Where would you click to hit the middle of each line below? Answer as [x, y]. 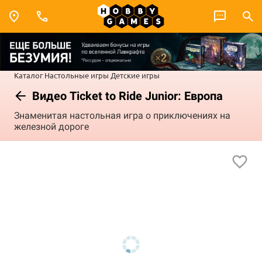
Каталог [28, 75]
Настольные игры [77, 75]
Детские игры [135, 75]
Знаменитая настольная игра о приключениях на [122, 116]
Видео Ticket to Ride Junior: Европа [126, 96]
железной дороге [51, 127]
